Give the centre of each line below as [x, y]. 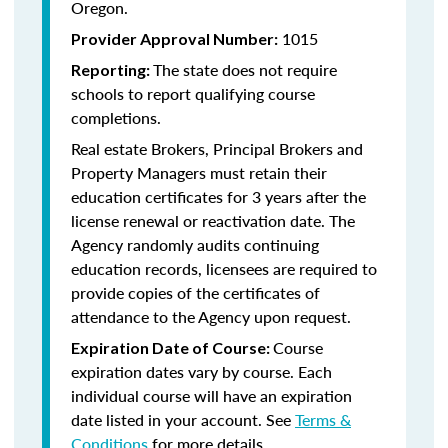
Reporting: [112, 69]
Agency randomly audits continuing [195, 244]
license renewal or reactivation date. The [213, 220]
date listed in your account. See [183, 419]
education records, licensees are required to [224, 268]
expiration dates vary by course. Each [201, 371]
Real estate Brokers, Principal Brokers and [217, 148]
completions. [116, 117]
